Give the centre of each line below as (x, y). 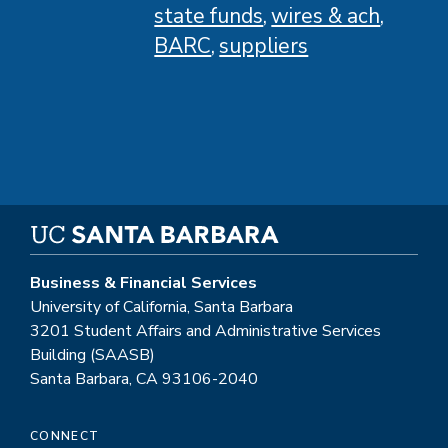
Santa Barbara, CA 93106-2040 (144, 378)
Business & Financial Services (143, 282)
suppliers (264, 45)
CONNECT (65, 435)
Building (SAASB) (92, 354)
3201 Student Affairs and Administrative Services (205, 330)
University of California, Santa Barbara (161, 306)
